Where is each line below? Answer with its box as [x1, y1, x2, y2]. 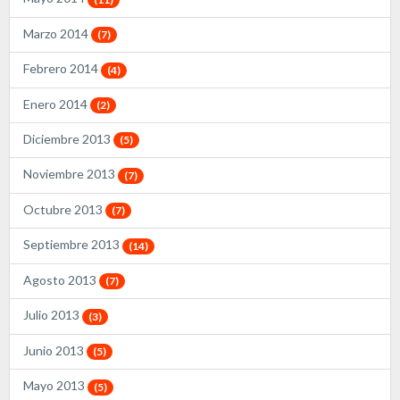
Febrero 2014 [23, 61, 101, 77]
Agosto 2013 [23, 271, 99, 287]
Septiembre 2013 [23, 237, 122, 253]
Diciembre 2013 [23, 130, 113, 146]
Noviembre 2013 [23, 166, 118, 182]
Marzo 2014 [23, 25, 91, 41]
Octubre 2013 [23, 201, 105, 217]
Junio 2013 [23, 342, 87, 358]
